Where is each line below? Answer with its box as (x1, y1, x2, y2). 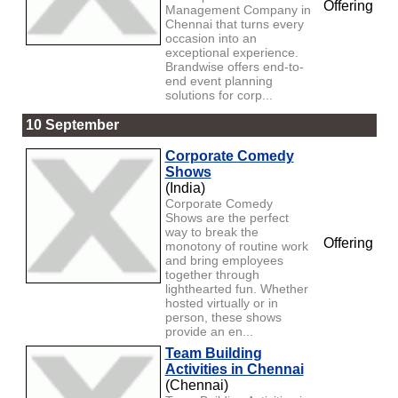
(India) (164, 179, 205, 195)
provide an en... (164, 323, 253, 338)
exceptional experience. (164, 44, 298, 60)
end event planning (164, 73, 273, 88)
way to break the (164, 224, 259, 239)
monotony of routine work (164, 238, 308, 253)
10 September (25, 116, 119, 132)
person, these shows (164, 309, 282, 324)
